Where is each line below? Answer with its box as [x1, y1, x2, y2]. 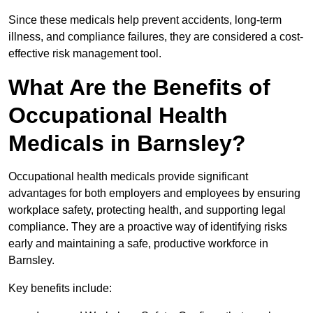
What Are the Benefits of [8, 75, 270, 101]
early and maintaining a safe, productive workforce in [8, 238, 268, 250]
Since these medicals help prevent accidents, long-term [8, 14, 282, 27]
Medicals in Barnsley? [8, 131, 246, 156]
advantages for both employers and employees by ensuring [8, 187, 300, 200]
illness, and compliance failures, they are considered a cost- [8, 31, 303, 43]
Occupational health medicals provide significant [8, 170, 248, 183]
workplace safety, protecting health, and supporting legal [8, 204, 286, 217]
